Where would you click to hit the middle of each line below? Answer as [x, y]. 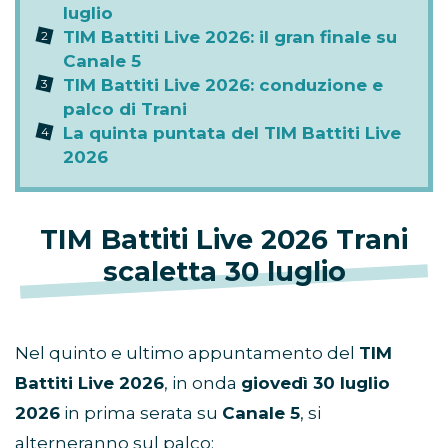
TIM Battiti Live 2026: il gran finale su [230, 36]
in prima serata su [141, 412]
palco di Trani [125, 108]
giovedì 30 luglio [315, 382]
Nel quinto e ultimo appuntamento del [187, 352]
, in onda [202, 382]
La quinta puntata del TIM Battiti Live [232, 132]
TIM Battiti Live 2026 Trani [224, 239]
